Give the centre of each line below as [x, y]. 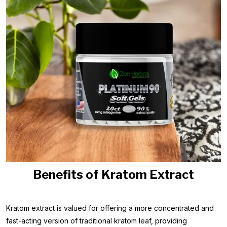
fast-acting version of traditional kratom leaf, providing [97, 221]
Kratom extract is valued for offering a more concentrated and [110, 208]
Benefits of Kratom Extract [113, 175]
